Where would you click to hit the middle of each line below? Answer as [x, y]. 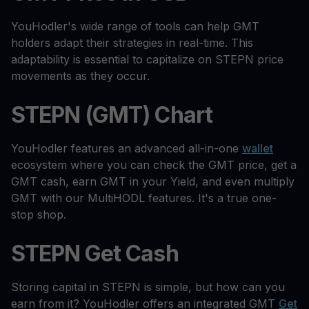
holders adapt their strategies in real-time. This [132, 43]
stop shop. [39, 215]
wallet [258, 149]
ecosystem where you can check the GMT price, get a [154, 165]
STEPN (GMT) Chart [112, 115]
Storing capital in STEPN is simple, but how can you [148, 287]
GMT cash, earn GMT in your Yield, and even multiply [153, 182]
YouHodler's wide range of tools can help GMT [135, 27]
